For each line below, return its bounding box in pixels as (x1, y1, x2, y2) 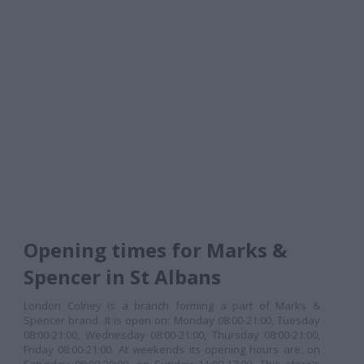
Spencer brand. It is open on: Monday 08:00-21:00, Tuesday (24, 313, 320, 327)
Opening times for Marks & (24, 236, 287, 263)
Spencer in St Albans (24, 263, 221, 290)
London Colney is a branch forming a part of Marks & (24, 298, 320, 313)
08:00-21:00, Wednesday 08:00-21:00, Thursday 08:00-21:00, (24, 327, 320, 342)
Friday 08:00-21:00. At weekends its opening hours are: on (24, 342, 320, 357)
